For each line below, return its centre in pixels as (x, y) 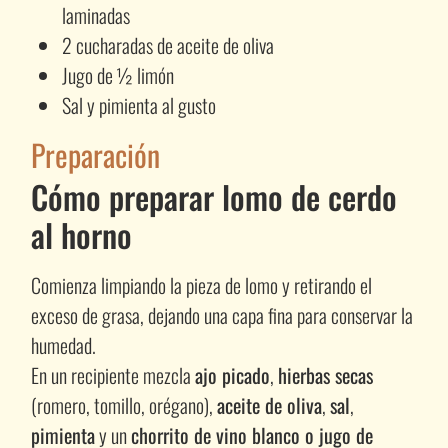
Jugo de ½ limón (118, 74)
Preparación (95, 154)
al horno (81, 234)
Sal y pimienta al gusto (139, 104)
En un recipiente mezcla (112, 374)
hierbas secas (325, 374)
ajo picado (232, 374)
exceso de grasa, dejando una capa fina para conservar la (221, 314)
